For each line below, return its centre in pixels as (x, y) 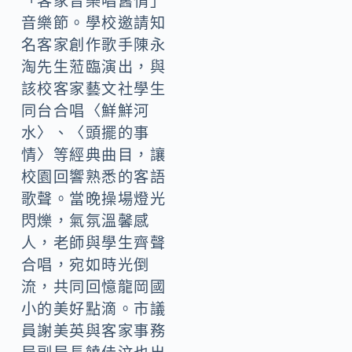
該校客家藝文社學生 (93, 89)
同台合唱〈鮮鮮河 (85, 111)
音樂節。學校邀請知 (93, 23)
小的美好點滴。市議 (93, 309)
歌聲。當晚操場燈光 (93, 199)
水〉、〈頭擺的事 (85, 133)
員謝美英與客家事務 (93, 331)
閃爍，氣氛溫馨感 (85, 221)
